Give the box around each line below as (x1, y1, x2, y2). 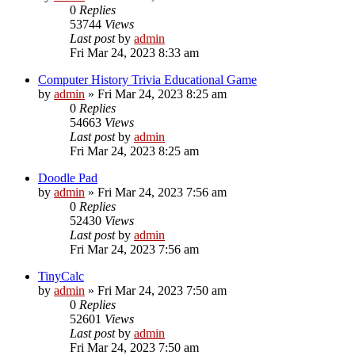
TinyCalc (38, 269, 84, 283)
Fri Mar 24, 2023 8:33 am (70, 45, 199, 59)
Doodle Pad (38, 170, 97, 185)
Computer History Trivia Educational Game (38, 72, 257, 86)
